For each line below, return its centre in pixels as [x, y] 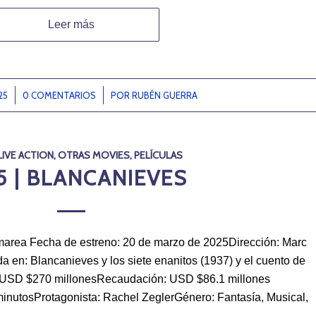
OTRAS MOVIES [93, 156]
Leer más [72, 25]
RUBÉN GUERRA [164, 96]
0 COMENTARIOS [59, 96]
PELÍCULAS [158, 156]
